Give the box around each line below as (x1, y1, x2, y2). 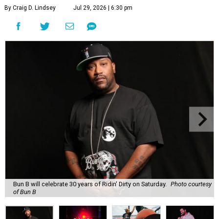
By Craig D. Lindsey (4, 4, 56, 12)
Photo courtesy (171, 180, 212, 188)
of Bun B (13, 188, 36, 196)
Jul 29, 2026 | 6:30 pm (73, 4, 132, 12)
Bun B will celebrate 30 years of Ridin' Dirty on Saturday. (13, 180, 167, 188)
